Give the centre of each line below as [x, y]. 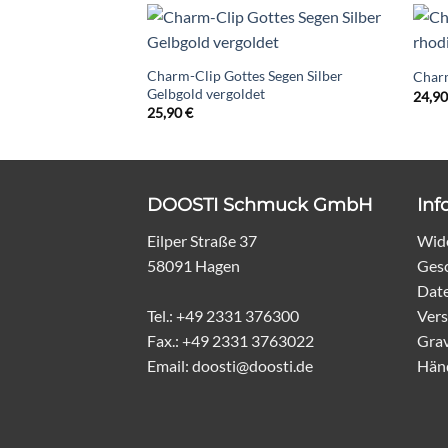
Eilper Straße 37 [202, 240]
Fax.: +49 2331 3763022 [230, 340]
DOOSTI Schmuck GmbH [260, 204]
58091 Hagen [193, 265]
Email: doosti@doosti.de [230, 365]
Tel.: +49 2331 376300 [223, 315]
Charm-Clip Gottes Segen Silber [244, 75]
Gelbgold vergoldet [205, 93]
